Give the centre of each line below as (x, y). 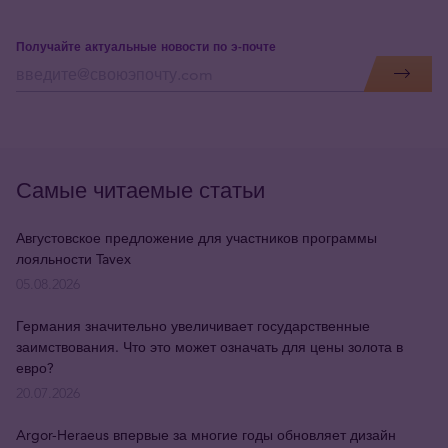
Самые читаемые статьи (140, 190)
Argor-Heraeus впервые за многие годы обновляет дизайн (206, 434)
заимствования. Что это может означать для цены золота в (209, 346)
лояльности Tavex (73, 258)
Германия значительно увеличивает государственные (193, 325)
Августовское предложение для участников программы (196, 237)
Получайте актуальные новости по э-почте (146, 45)
